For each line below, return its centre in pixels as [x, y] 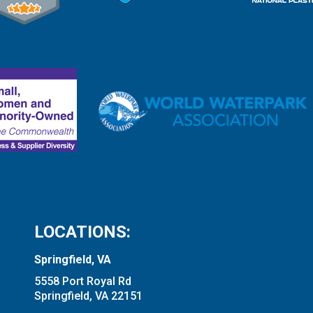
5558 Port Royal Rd [83, 282]
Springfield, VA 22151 [88, 296]
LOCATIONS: [82, 232]
